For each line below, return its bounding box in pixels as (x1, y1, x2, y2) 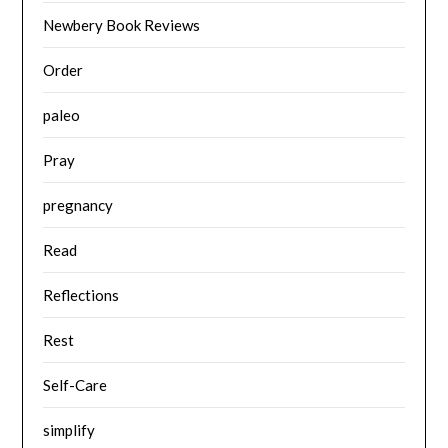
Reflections (43, 285, 120, 304)
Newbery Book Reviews (43, 15, 201, 34)
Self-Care (43, 375, 108, 394)
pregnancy (43, 195, 114, 214)
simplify (43, 420, 96, 439)
